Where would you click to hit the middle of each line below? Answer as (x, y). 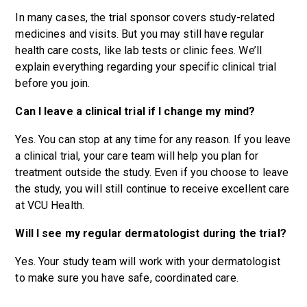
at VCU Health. (51, 205)
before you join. (54, 83)
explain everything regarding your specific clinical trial (146, 67)
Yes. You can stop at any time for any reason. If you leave (153, 139)
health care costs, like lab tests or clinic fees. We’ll (139, 50)
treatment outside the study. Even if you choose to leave (152, 172)
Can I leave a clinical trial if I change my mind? (137, 111)
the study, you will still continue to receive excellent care (152, 189)
